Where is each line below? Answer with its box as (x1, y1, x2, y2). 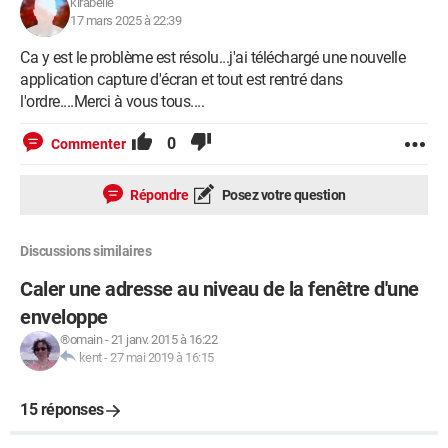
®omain (60, 332, 102, 347)
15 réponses (20, 400, 104, 419)
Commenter (51, 136, 126, 152)
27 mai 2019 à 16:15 (110, 350, 214, 365)
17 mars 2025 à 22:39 (70, 13, 181, 28)
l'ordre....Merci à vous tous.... (20, 92, 204, 111)
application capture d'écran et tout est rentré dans (20, 70, 343, 89)
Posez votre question (219, 187, 346, 203)
